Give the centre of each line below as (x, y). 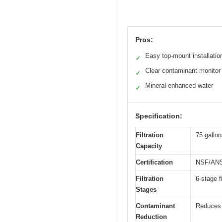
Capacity (149, 146)
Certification (154, 162)
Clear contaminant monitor (183, 70)
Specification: (159, 116)
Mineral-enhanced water (179, 85)
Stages (146, 189)
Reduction (151, 217)
